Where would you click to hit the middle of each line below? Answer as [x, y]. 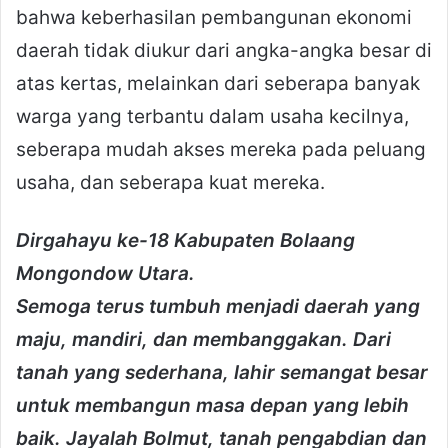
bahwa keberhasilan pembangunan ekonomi [214, 18]
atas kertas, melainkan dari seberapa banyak [218, 84]
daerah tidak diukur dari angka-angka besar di [224, 51]
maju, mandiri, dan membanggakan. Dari [203, 340]
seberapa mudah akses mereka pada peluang [221, 150]
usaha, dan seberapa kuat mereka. [170, 183]
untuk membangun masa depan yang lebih [212, 406]
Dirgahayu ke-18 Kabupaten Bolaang [185, 241]
